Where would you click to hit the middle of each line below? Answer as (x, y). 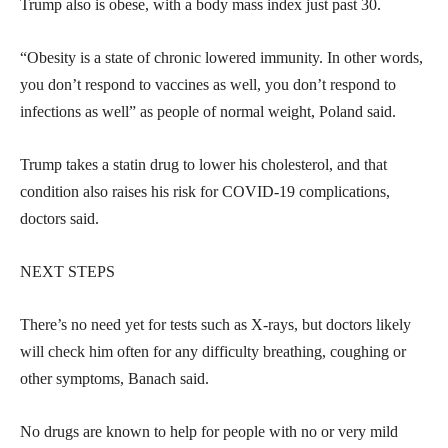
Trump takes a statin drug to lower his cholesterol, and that (203, 164)
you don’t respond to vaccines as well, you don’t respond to (208, 84)
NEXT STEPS (67, 271)
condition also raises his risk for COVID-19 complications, (205, 191)
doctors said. (59, 218)
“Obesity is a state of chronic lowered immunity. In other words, (221, 57)
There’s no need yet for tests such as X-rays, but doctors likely (215, 324)
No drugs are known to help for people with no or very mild (209, 431)
